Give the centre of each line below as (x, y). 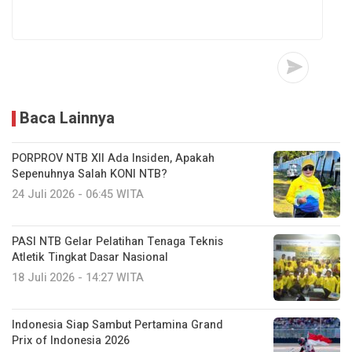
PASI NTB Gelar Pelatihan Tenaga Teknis (117, 242)
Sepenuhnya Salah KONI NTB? (90, 174)
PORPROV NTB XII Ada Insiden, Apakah (113, 159)
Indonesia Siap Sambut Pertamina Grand (117, 325)
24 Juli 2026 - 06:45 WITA (78, 195)
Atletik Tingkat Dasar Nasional (90, 258)
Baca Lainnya (67, 119)
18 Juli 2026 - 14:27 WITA (78, 278)
